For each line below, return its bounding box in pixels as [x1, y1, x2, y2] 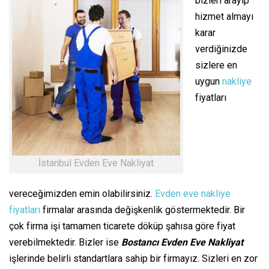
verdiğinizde [195, 43, 247, 55]
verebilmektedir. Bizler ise [9, 236, 121, 248]
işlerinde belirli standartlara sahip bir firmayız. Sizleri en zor [9, 252, 258, 264]
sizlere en [195, 59, 237, 71]
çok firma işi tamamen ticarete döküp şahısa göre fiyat [9, 220, 235, 232]
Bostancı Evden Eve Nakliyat [121, 236, 243, 248]
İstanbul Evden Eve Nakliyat [38, 157, 154, 169]
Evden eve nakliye [155, 187, 231, 199]
